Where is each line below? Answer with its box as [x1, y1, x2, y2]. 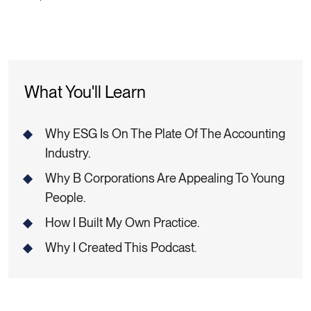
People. [45, 190, 85, 205]
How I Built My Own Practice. [45, 215, 199, 230]
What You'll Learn [24, 81, 146, 102]
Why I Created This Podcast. [45, 239, 196, 255]
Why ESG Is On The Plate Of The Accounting [45, 126, 285, 141]
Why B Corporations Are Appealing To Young [45, 170, 285, 185]
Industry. [45, 145, 90, 160]
